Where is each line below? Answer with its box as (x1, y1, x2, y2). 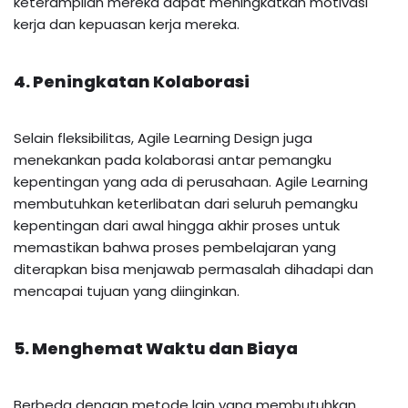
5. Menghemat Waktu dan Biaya (14, 336, 298, 360)
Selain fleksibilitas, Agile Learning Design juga (14, 127, 312, 148)
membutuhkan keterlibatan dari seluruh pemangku (14, 193, 358, 213)
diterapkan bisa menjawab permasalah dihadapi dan (14, 259, 373, 279)
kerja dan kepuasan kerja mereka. (14, 14, 240, 34)
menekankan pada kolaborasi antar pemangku (14, 149, 331, 169)
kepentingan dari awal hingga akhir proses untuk (14, 215, 340, 235)
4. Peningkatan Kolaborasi (14, 69, 250, 93)
